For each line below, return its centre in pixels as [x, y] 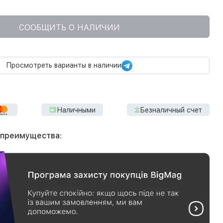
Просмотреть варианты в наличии [64, 65]
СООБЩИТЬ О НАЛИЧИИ [69, 27]
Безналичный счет [171, 110]
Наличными [76, 110]
